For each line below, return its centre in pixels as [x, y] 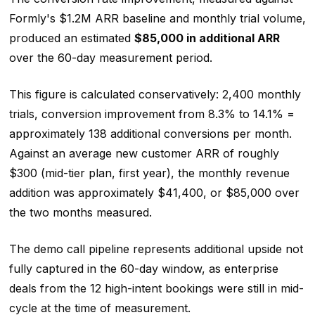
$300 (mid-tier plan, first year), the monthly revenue [149, 173]
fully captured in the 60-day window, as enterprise [143, 268]
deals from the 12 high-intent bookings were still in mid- [156, 288]
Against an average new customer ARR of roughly [144, 153]
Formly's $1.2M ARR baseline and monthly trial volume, [157, 18]
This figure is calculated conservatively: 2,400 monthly [155, 94]
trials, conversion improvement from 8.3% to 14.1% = [152, 114]
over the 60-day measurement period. [110, 57]
